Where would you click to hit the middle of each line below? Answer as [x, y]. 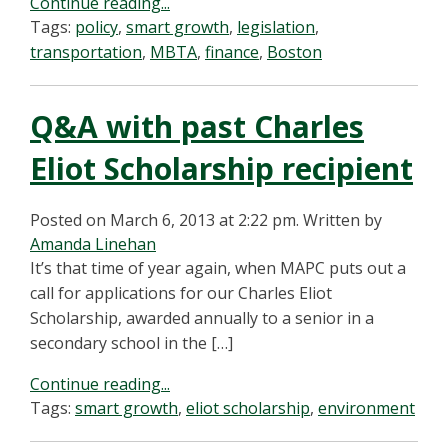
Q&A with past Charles [197, 126]
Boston [294, 52]
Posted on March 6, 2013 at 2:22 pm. [164, 220]
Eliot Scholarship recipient [221, 168]
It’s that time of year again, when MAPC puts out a [218, 268]
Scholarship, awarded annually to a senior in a [202, 318]
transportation [86, 52]
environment [366, 408]
